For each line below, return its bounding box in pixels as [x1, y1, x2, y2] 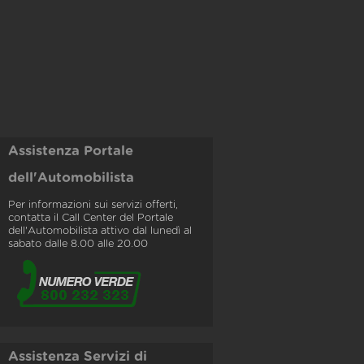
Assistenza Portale [8, 145, 133, 158]
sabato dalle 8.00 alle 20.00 [8, 239, 148, 250]
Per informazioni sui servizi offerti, [8, 200, 178, 211]
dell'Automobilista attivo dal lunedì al [8, 226, 192, 237]
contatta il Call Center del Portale [8, 213, 173, 224]
